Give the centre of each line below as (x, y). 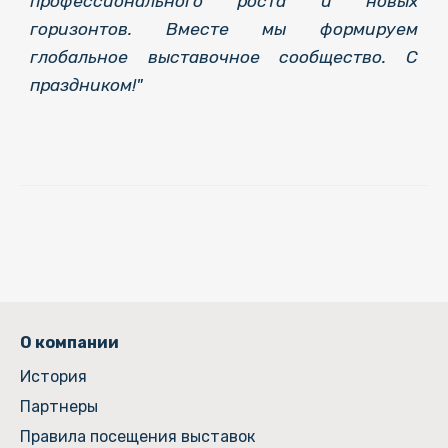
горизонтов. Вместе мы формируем (224, 28)
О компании (69, 342)
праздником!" (86, 84)
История (53, 377)
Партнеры (59, 407)
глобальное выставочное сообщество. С (224, 56)
